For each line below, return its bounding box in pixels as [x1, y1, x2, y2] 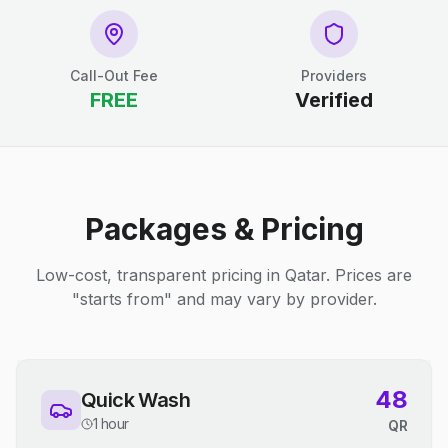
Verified [295, 88, 373, 112]
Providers [301, 67, 367, 84]
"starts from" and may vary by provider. [71, 289, 377, 309]
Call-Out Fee [70, 67, 158, 84]
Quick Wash [81, 388, 190, 412]
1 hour [93, 415, 129, 432]
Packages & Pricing [84, 211, 364, 247]
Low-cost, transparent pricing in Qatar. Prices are [36, 265, 412, 285]
